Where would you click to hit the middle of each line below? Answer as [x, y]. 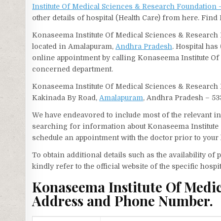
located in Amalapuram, [74, 46]
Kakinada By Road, [66, 97]
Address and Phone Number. [123, 201]
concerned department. [73, 69]
